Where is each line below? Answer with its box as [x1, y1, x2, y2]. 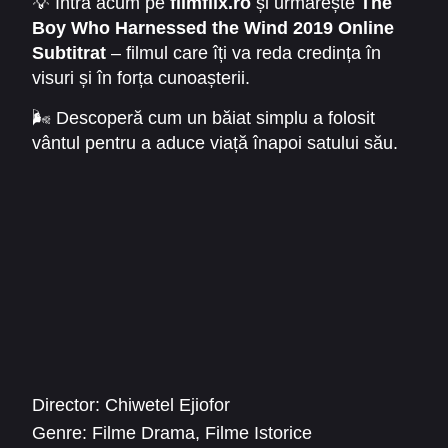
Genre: [32, 423, 87, 444]
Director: [32, 394, 100, 415]
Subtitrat [32, 42, 106, 63]
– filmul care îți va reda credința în [106, 42, 381, 63]
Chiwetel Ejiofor [105, 394, 230, 415]
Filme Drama [92, 423, 195, 444]
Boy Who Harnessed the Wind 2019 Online [32, 17, 394, 38]
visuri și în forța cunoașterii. [32, 67, 250, 88]
